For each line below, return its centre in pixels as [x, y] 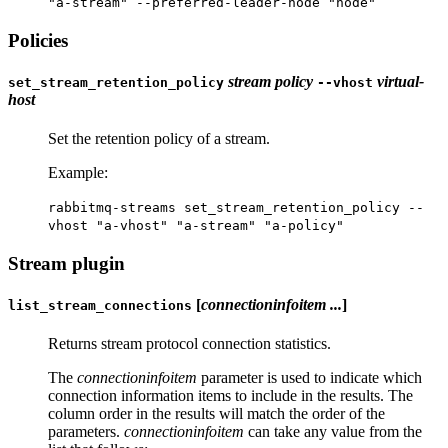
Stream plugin [66, 263]
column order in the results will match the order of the [216, 414]
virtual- [400, 81]
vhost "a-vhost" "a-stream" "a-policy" [196, 226]
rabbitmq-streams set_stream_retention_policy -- [236, 208]
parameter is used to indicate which [309, 378]
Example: [78, 173]
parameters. [86, 432]
